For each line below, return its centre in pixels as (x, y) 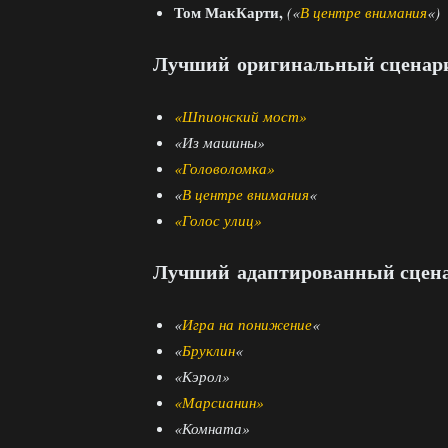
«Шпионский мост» (240, 115)
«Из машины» (219, 141)
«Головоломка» (224, 167)
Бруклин (208, 349)
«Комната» (212, 427)
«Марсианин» (219, 401)
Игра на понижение (247, 323)
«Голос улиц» (218, 219)
